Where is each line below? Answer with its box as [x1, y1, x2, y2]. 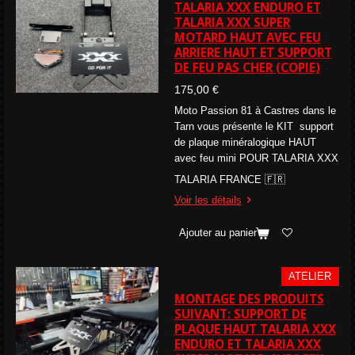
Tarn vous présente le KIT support [174, 120, 334, 133]
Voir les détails [174, 194, 242, 207]
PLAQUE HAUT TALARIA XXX [174, 320, 336, 337]
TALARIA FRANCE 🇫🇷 [174, 173, 288, 185]
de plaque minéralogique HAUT [174, 136, 316, 149]
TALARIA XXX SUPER [174, 14, 290, 31]
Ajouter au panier [178, 227, 257, 239]
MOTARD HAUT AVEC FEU [174, 29, 321, 46]
